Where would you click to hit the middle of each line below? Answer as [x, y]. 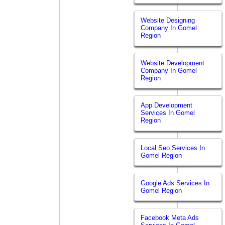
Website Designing [168, 21]
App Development [167, 105]
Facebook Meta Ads [170, 218]
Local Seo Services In [173, 148]
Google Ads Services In [175, 183]
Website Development [173, 63]
